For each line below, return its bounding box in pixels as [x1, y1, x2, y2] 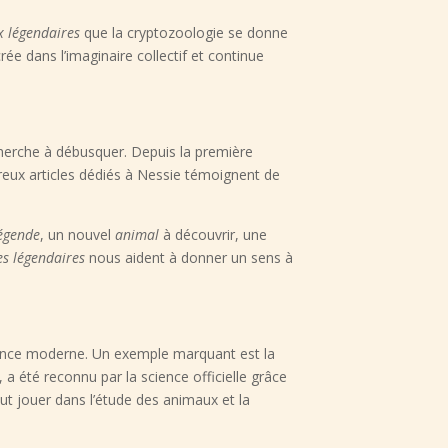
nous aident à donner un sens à [85, 248, 294, 268]
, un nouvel [40, 225, 116, 245]
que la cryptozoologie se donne [80, 23, 289, 43]
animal [115, 225, 160, 245]
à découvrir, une [159, 225, 268, 245]
